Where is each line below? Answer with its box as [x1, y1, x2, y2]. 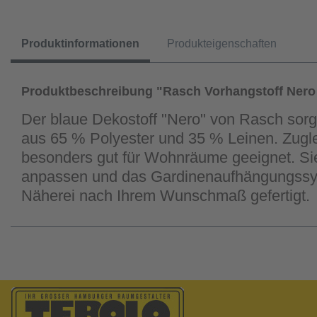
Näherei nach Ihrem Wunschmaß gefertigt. [21, 187, 310, 204]
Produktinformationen [21, 38, 139, 50]
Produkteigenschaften [167, 38, 277, 50]
